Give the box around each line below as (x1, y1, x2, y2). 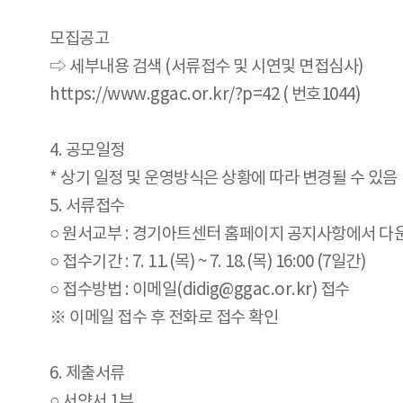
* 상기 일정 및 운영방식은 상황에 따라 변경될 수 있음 (49, 169, 398, 189)
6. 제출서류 (49, 364, 125, 384)
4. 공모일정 (49, 141, 125, 161)
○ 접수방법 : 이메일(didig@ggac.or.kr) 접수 (49, 281, 350, 300)
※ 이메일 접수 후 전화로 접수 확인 (49, 309, 278, 328)
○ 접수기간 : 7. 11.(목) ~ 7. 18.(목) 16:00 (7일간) (49, 253, 365, 273)
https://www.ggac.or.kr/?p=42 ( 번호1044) (49, 85, 360, 105)
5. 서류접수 (49, 197, 125, 217)
